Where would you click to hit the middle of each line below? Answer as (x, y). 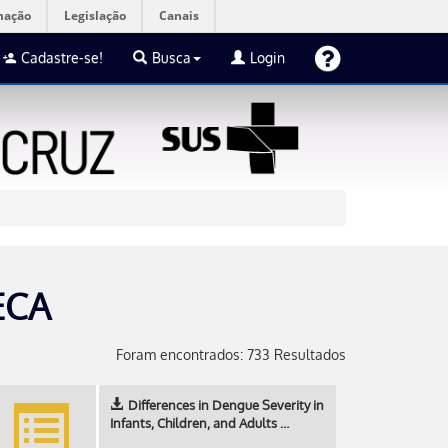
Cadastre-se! (62, 57)
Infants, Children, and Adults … (199, 423)
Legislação (95, 15)
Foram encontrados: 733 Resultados (231, 354)
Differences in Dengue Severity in (226, 405)
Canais (179, 15)
